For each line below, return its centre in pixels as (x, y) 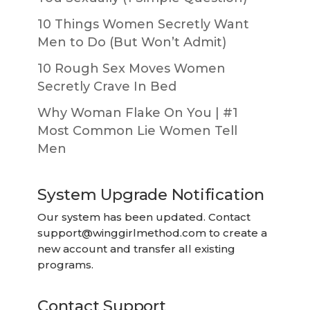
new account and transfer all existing (136, 249)
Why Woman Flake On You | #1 (138, 112)
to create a (237, 233)
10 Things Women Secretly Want (143, 24)
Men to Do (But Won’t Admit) (132, 42)
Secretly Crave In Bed (107, 86)
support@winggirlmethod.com (122, 233)
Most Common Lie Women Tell (137, 130)
